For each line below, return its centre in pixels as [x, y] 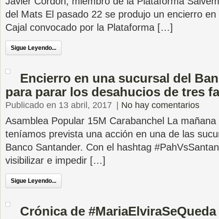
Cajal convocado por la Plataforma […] [89, 27]
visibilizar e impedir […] [55, 160]
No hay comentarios [160, 105]
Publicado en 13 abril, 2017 [59, 105]
